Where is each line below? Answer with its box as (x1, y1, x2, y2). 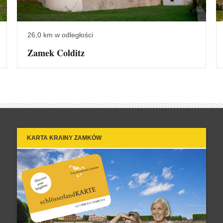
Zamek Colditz (27, 46, 85, 59)
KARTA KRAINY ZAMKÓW (27, 134, 102, 141)
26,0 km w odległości (27, 30, 93, 39)
